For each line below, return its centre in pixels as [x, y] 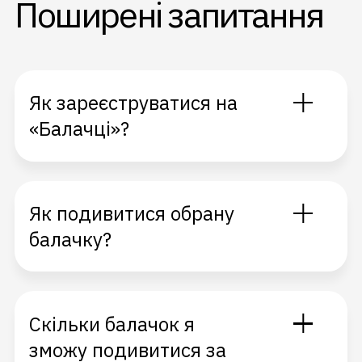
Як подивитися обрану [132, 214]
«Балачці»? [80, 129]
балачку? [71, 240]
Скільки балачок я [112, 324]
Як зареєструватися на [134, 103]
